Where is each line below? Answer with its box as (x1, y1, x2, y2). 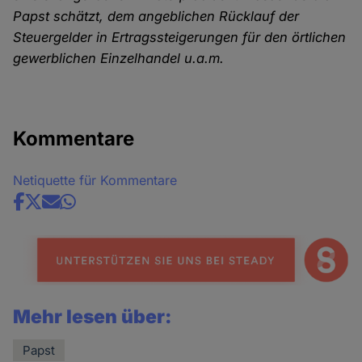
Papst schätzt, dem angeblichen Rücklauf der (13, 8, 300, 25)
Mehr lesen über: (13, 305, 173, 328)
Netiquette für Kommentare (13, 172, 178, 189)
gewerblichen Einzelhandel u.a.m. (13, 50, 225, 67)
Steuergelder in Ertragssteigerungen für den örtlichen (13, 29, 347, 46)
